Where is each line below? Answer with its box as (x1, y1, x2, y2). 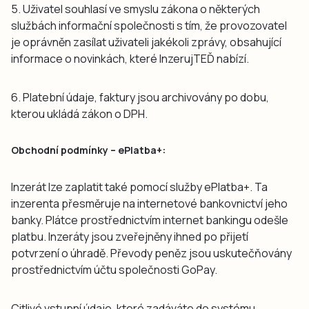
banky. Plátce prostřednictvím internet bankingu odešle (11, 212, 288, 228)
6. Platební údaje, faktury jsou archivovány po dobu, (11, 89, 269, 105)
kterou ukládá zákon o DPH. (11, 106, 148, 121)
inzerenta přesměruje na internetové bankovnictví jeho (11, 195, 288, 211)
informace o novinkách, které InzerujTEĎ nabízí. (11, 50, 249, 66)
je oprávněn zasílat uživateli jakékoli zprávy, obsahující (11, 34, 281, 50)
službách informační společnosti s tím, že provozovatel (11, 17, 287, 33)
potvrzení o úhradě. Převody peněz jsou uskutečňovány (11, 245, 292, 261)
